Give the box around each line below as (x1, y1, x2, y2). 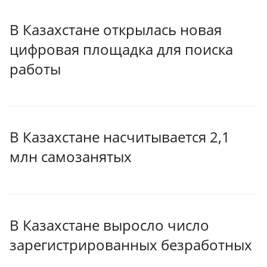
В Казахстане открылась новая (10, 19, 222, 39)
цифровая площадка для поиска (10, 39, 233, 59)
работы (10, 58, 61, 79)
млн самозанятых (10, 147, 132, 167)
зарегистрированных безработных (10, 234, 252, 254)
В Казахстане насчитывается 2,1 (10, 127, 230, 147)
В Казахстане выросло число (10, 215, 209, 235)
